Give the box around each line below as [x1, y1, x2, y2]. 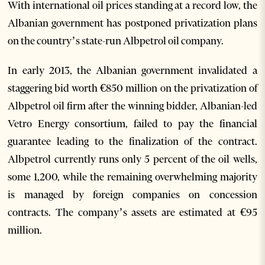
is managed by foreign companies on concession [8, 188, 257, 201]
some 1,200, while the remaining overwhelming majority [8, 170, 257, 183]
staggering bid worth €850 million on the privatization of [8, 82, 257, 95]
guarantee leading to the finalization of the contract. [8, 135, 257, 148]
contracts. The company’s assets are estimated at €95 [8, 206, 257, 219]
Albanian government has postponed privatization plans [8, 17, 257, 30]
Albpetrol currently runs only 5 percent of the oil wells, [8, 153, 257, 166]
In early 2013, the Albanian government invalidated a [8, 64, 257, 77]
